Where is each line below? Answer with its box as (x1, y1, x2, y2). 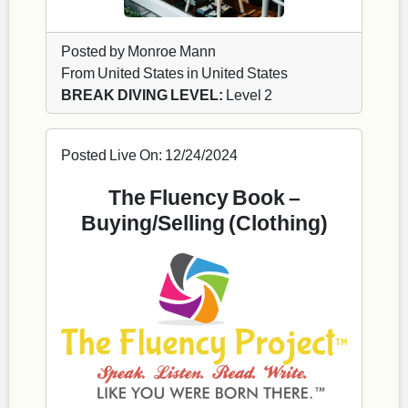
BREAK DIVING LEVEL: (61, 86, 223, 104)
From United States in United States (61, 64, 288, 82)
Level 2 (223, 86, 272, 104)
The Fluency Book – (107, 184, 301, 210)
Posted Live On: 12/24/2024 (61, 146, 238, 164)
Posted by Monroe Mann (61, 42, 216, 60)
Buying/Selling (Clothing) (80, 209, 328, 236)
